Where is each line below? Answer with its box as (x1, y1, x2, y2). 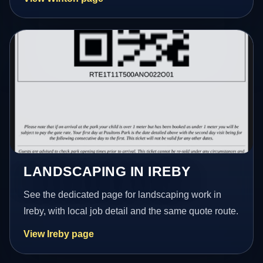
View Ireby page (23, 229, 95, 240)
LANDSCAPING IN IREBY (23, 164, 191, 180)
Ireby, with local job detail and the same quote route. (23, 206, 239, 217)
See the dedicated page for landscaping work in (23, 190, 222, 200)
